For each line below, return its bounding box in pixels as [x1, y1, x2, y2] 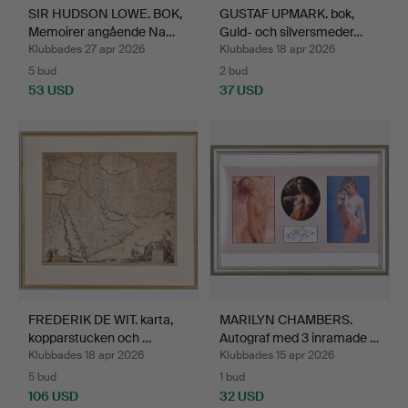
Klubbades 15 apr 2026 [219, 347, 334, 362]
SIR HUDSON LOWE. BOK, [28, 5, 182, 22]
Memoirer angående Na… [28, 23, 175, 40]
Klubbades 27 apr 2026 [28, 41, 145, 56]
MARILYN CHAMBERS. [219, 311, 352, 328]
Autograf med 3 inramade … [219, 329, 379, 346]
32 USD [219, 387, 264, 404]
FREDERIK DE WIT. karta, [28, 311, 173, 328]
